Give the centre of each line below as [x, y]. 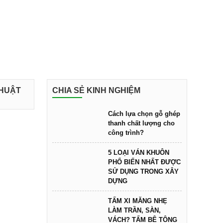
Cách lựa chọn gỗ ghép [144, 114]
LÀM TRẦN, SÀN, [134, 210]
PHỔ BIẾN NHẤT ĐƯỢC [144, 162]
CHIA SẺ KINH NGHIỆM [96, 90]
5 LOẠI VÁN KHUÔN [139, 153]
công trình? [126, 133]
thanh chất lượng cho [141, 123]
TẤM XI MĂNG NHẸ [138, 201]
